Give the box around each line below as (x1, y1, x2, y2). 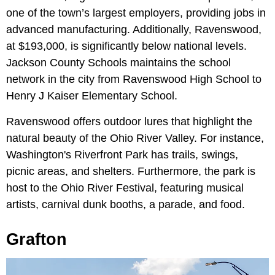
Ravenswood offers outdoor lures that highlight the (6, 115, 252, 128)
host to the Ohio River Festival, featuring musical (6, 182, 244, 195)
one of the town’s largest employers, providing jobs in (6, 7, 266, 20)
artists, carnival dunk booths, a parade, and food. (6, 198, 245, 211)
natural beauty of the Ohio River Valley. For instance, (6, 132, 264, 145)
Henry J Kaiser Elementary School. (6, 90, 177, 103)
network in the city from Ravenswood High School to (6, 73, 261, 86)
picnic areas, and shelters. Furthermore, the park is (6, 165, 255, 178)
